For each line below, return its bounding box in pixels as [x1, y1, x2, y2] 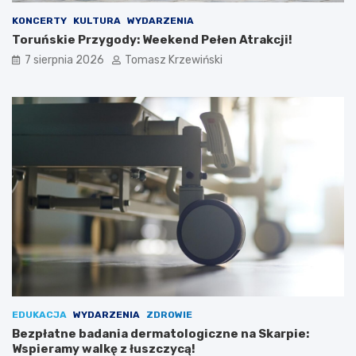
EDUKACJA [12, 308, 67, 320]
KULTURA [73, 14, 121, 26]
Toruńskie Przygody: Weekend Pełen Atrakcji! [12, 32, 292, 47]
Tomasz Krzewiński [125, 52, 222, 67]
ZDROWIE [146, 308, 192, 320]
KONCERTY [12, 14, 67, 26]
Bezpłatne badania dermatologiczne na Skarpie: [12, 326, 309, 341]
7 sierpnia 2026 [25, 52, 104, 67]
